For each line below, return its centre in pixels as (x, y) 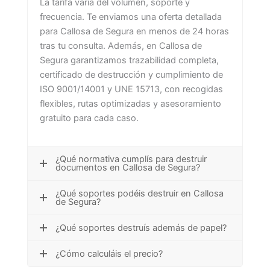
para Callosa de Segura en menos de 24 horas (134, 32)
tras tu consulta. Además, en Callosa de (121, 46)
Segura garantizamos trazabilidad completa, (129, 61)
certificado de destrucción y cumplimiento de (131, 75)
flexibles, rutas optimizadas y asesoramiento (130, 104)
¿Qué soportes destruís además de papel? (141, 228)
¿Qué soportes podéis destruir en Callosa (140, 194)
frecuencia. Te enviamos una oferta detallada (131, 17)
